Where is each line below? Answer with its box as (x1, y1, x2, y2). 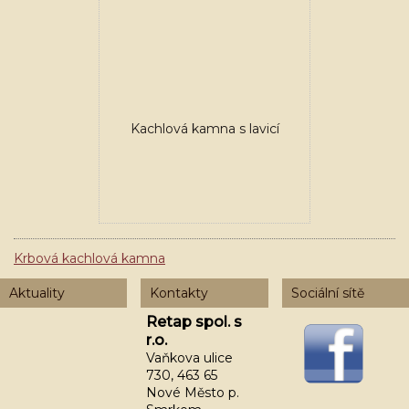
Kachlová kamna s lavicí (130, 121, 279, 137)
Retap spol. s (146, 313, 243, 330)
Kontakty (150, 285, 209, 301)
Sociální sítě (290, 285, 364, 301)
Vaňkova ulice (146, 350, 234, 366)
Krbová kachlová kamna (14, 250, 165, 267)
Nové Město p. (146, 384, 240, 401)
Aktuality (9, 285, 65, 301)
